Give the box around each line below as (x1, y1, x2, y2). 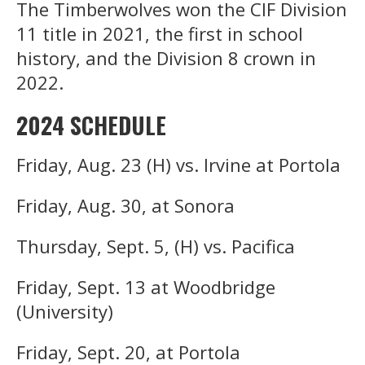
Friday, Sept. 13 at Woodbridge (16, 274, 275, 299)
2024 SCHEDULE (16, 108, 166, 142)
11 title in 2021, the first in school (16, 20, 303, 46)
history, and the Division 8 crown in (16, 45, 316, 70)
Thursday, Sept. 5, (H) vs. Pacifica (16, 233, 295, 258)
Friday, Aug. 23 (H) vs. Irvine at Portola (16, 152, 341, 177)
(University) (16, 298, 113, 323)
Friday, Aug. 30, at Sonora (16, 192, 235, 218)
